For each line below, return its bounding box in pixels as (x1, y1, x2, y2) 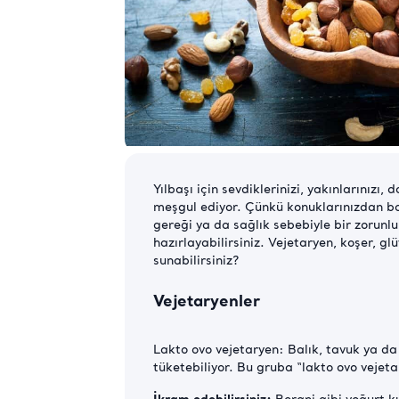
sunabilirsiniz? (153, 254, 239, 270)
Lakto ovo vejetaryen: (153, 343, 284, 359)
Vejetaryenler (153, 293, 260, 313)
